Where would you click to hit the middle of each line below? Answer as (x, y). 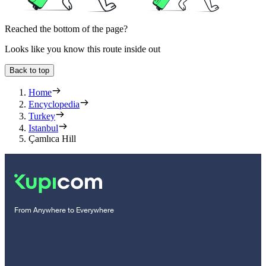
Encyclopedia (54, 104)
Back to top (29, 71)
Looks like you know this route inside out (83, 49)
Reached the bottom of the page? (66, 29)
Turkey (42, 116)
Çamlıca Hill (52, 139)
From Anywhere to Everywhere (64, 210)
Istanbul (43, 128)
